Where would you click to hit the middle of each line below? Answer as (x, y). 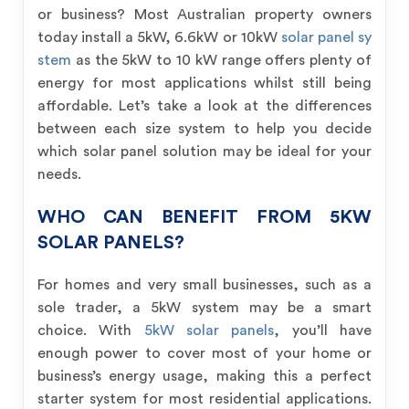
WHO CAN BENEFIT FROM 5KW (204, 217)
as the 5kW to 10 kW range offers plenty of (221, 60)
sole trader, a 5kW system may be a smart (204, 308)
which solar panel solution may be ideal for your (204, 152)
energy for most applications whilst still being (204, 83)
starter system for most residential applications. (204, 399)
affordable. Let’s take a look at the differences (204, 106)
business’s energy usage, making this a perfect (204, 376)
